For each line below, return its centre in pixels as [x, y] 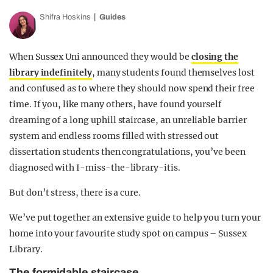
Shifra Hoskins [65, 17]
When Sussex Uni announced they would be [100, 56]
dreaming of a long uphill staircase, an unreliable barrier [128, 120]
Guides [112, 17]
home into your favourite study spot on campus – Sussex [128, 233]
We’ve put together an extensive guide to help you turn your [135, 217]
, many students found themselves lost [173, 72]
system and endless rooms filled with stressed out [114, 136]
